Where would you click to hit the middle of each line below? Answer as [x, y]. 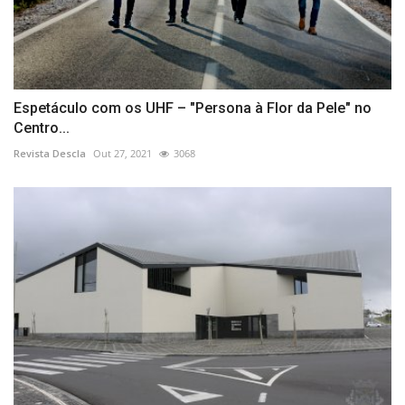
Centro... [42, 128]
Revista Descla [50, 154]
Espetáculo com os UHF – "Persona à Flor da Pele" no [193, 108]
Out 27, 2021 [122, 154]
